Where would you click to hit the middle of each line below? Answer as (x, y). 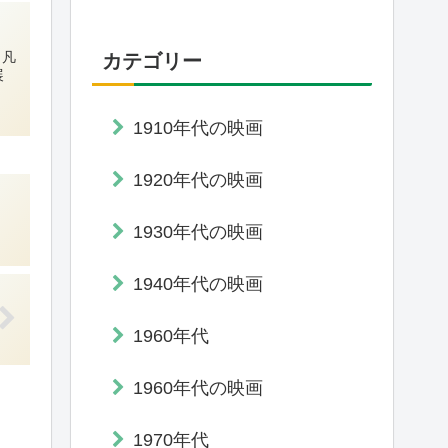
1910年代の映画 (198, 127)
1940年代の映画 (198, 283)
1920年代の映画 (198, 179)
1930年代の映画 (198, 231)
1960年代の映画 (198, 387)
